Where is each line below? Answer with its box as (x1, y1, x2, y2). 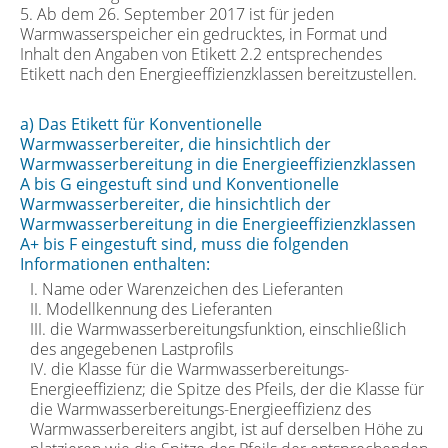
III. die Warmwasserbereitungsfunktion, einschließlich (30, 317, 406, 340)
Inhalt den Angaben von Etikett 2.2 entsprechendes (20, 42, 382, 65)
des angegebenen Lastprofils (30, 337, 233, 360)
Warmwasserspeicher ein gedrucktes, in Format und (20, 22, 388, 45)
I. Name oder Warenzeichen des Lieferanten (30, 277, 343, 300)
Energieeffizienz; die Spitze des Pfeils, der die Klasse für (30, 377, 424, 400)
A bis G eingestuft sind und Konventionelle (20, 172, 339, 195)
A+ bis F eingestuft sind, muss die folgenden (20, 232, 349, 255)
